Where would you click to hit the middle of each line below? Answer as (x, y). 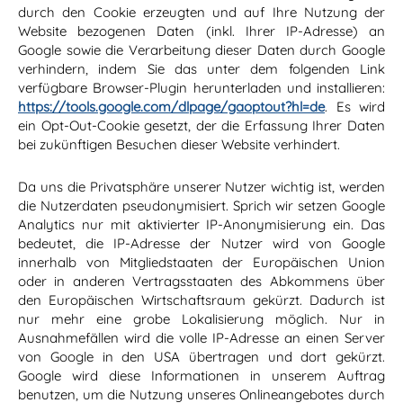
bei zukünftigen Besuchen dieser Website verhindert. (179, 145)
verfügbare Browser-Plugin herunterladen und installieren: (201, 88)
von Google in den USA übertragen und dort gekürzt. (201, 357)
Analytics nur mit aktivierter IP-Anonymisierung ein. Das (201, 225)
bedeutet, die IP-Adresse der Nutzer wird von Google (201, 244)
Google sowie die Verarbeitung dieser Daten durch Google (201, 50)
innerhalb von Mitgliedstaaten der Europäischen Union (201, 263)
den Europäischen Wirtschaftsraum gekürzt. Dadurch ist (201, 300)
